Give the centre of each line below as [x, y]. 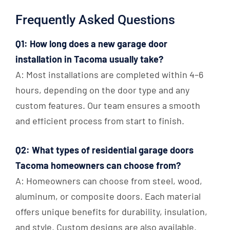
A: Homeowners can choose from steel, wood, [109, 181]
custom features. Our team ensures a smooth [108, 106]
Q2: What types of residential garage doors [104, 150]
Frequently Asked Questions [95, 20]
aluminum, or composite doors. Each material [108, 196]
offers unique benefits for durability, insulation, [111, 212]
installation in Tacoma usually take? [89, 59]
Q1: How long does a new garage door [91, 44]
